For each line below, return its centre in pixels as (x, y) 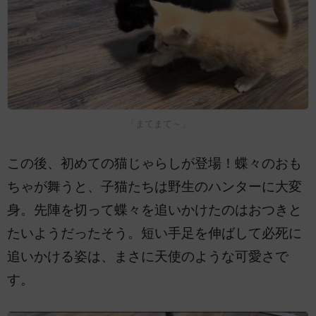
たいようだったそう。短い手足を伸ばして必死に (154, 233)
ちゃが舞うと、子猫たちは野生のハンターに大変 (154, 187)
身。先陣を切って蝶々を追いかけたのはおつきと (154, 210)
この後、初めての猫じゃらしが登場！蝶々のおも (154, 164)
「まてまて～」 (158, 124)
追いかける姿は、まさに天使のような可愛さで (148, 257)
